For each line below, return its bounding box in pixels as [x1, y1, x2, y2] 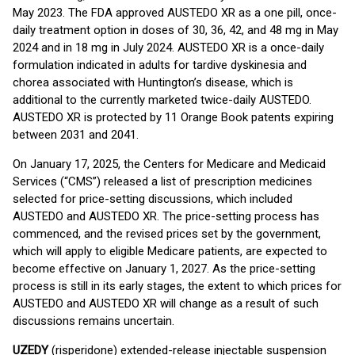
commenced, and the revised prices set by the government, [13, 227, 321, 241]
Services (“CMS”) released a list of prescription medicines [13, 174, 312, 189]
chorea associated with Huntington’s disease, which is [13, 75, 293, 90]
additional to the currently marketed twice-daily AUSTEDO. [13, 93, 311, 107]
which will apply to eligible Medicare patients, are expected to [13, 244, 327, 258]
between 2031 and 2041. [13, 128, 139, 142]
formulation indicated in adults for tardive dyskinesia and [13, 58, 307, 72]
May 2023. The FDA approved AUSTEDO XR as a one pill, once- [13, 6, 337, 20]
